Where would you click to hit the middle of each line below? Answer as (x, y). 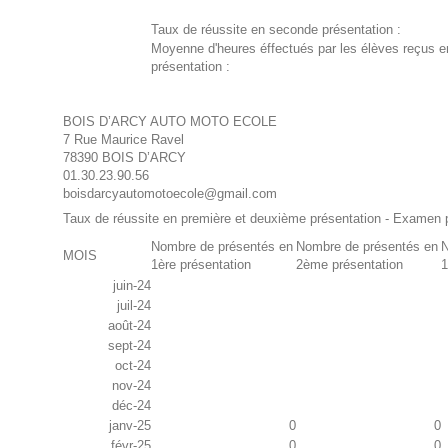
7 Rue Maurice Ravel (123, 140)
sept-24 (129, 346)
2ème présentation (349, 265)
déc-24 (131, 406)
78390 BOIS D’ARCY (124, 158)
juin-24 (131, 286)
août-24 (129, 326)
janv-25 (129, 426)
